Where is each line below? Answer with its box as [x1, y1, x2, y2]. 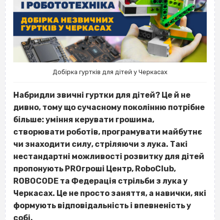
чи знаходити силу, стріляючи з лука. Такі [13, 139, 188, 149]
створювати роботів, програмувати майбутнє [13, 127, 202, 137]
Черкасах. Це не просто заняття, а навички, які [13, 189, 206, 198]
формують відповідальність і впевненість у [13, 201, 191, 211]
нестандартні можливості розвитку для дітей [13, 152, 204, 162]
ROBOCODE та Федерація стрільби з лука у [13, 176, 188, 186]
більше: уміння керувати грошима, [13, 115, 154, 125]
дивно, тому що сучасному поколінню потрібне [13, 103, 205, 112]
